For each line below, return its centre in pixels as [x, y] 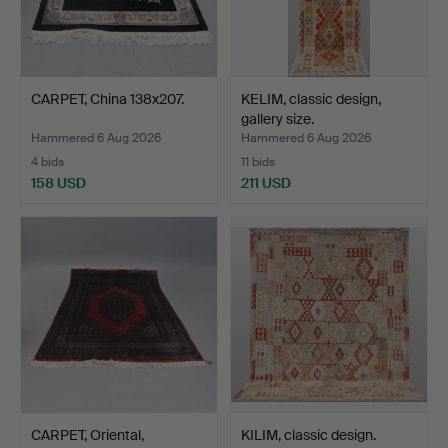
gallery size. [277, 118]
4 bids [47, 161]
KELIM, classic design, [311, 98]
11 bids [258, 161]
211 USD [266, 182]
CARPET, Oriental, [87, 434]
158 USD [58, 182]
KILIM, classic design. [308, 434]
